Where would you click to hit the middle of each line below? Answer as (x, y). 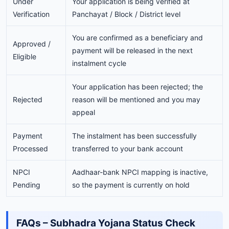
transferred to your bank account (128, 148)
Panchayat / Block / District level (126, 14)
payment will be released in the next (132, 50)
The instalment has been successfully (134, 135)
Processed (30, 148)
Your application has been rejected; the (138, 86)
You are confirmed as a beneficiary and (138, 37)
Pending (27, 185)
